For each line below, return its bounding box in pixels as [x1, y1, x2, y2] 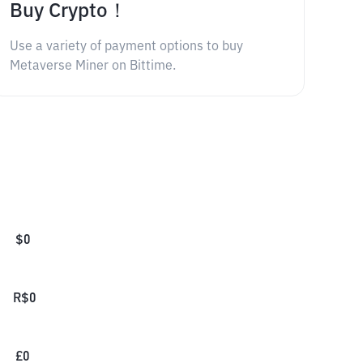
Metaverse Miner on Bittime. [9, 60, 176, 73]
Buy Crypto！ [9, 2, 127, 21]
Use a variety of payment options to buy [9, 41, 243, 53]
